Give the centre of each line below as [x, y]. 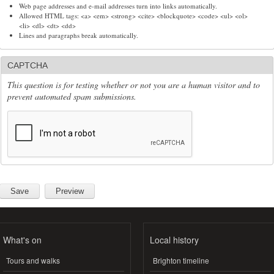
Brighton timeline [181, 261]
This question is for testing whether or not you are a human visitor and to [134, 84]
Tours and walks [33, 261]
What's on [22, 239]
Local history [174, 239]
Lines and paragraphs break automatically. [78, 35]
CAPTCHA [28, 65]
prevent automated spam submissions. [72, 96]
